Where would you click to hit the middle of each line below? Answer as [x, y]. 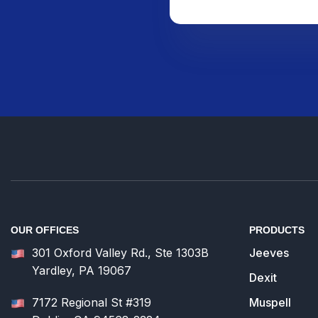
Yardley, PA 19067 [82, 270]
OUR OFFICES [45, 230]
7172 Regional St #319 [92, 302]
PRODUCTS [277, 230]
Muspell [270, 302]
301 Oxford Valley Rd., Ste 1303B [120, 252]
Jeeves [269, 252]
